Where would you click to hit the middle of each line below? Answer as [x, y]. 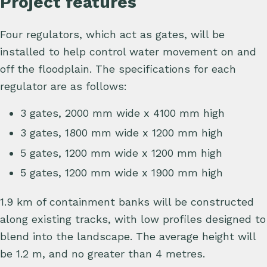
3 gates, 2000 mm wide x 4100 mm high [122, 113]
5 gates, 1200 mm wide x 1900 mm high [122, 173]
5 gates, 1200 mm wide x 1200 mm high [121, 153]
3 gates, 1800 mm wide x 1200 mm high [122, 133]
